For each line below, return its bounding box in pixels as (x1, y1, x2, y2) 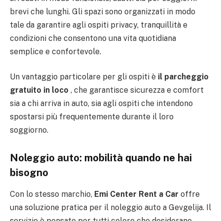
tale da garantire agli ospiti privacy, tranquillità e (10, 20, 187, 30)
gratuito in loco (10, 85, 69, 95)
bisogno (10, 166, 48, 179)
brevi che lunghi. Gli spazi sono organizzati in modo (10, 6, 195, 16)
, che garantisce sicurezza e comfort (69, 85, 204, 95)
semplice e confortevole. (10, 46, 101, 56)
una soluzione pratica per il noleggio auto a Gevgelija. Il (10, 203, 211, 213)
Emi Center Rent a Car (94, 189, 179, 199)
